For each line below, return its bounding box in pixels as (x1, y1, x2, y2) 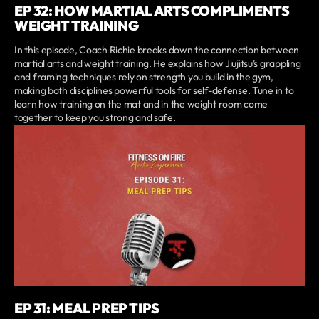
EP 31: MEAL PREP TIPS (14, 300, 159, 318)
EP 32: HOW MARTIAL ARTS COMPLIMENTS (14, 1, 290, 19)
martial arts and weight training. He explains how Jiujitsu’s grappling (14, 56, 301, 70)
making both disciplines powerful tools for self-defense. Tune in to (14, 83, 294, 97)
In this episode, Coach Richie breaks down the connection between (14, 43, 300, 56)
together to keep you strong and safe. (14, 110, 176, 124)
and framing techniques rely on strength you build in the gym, (14, 70, 273, 83)
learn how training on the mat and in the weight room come (14, 97, 268, 110)
